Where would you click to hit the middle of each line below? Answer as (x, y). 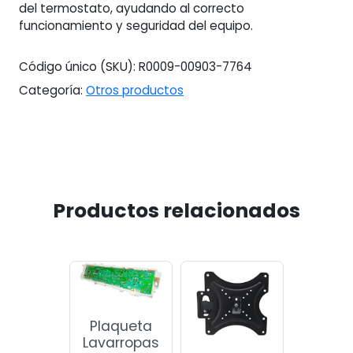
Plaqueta (121, 326)
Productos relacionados (176, 210)
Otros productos (135, 91)
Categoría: (52, 91)
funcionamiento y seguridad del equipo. (136, 25)
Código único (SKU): (79, 67)
